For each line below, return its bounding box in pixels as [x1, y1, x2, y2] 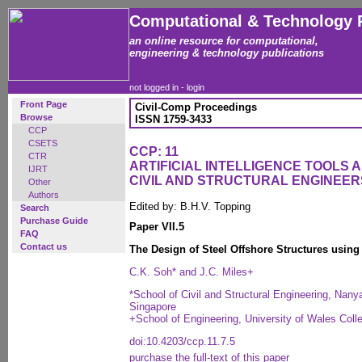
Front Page [20, 99, 67, 109]
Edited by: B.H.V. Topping [129, 200, 250, 213]
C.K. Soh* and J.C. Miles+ [129, 266, 254, 278]
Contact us [20, 242, 67, 251]
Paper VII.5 [129, 221, 184, 233]
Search [20, 203, 49, 213]
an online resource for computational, [129, 35, 318, 47]
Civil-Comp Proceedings [135, 101, 257, 113]
